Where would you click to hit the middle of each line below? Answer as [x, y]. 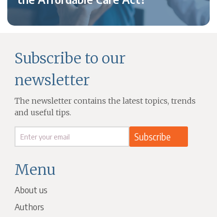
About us [31, 190]
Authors [30, 207]
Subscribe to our [70, 58]
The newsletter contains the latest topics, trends [105, 101]
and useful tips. [43, 113]
